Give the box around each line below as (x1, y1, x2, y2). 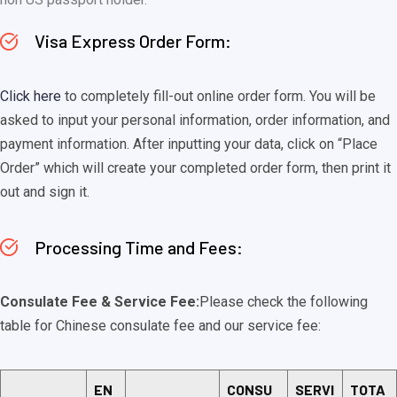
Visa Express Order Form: (31, 30, 231, 52)
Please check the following (199, 292, 368, 310)
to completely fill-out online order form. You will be (61, 87, 376, 105)
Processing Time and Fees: (31, 236, 243, 258)
